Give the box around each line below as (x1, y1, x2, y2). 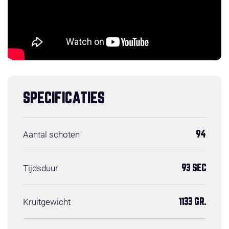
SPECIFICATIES (23, 91, 105, 106)
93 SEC (181, 163, 206, 173)
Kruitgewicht (23, 196, 71, 207)
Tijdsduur (23, 163, 58, 173)
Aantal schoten (23, 129, 80, 140)
